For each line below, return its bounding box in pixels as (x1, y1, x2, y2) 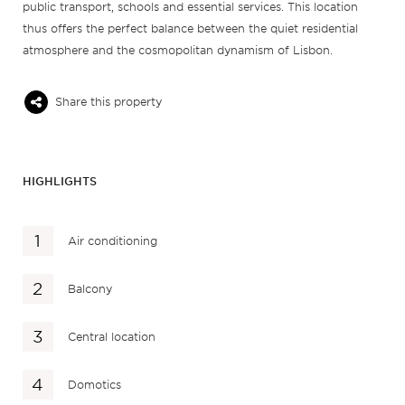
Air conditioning (68, 233, 158, 248)
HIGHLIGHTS (22, 174, 97, 189)
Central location (68, 329, 156, 344)
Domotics (68, 377, 122, 391)
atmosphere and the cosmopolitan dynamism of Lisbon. (22, 43, 333, 58)
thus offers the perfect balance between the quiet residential (22, 22, 358, 36)
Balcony (68, 281, 113, 296)
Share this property (54, 95, 162, 109)
